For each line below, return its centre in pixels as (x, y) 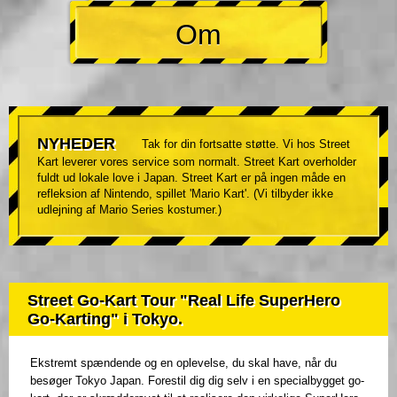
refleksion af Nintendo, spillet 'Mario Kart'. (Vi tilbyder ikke (185, 194)
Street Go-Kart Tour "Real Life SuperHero (184, 301)
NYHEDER (76, 144)
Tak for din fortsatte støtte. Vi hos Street (246, 144)
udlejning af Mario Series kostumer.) (129, 210)
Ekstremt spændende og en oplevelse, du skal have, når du (183, 363)
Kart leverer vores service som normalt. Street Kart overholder (197, 162)
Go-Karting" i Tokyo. (105, 319)
